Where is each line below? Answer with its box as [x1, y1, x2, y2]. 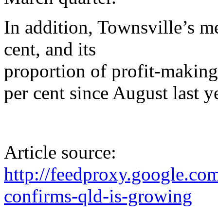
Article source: [4, 141, 116, 163]
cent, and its [4, 38, 96, 59]
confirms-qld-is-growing [4, 185, 192, 206]
